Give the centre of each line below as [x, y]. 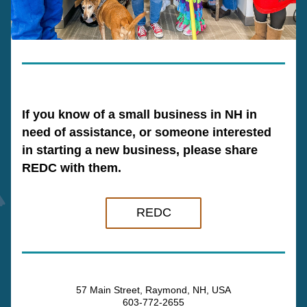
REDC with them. [72, 168]
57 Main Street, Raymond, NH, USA [153, 290]
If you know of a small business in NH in [139, 114]
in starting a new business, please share [140, 150]
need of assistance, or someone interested [147, 132]
